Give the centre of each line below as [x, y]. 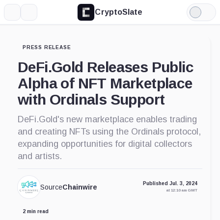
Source [52, 187]
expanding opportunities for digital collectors [105, 144]
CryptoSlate [119, 12]
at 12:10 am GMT [182, 191]
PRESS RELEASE [47, 47]
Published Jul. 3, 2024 [170, 184]
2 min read [36, 212]
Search [41, 15]
